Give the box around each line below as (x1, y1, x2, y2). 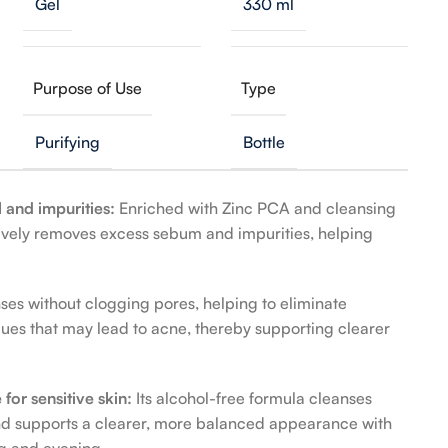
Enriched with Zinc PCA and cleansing (119, 197, 396, 218)
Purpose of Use (33, 77, 143, 98)
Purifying (35, 131, 101, 152)
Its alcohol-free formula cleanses (136, 387, 372, 408)
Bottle (242, 131, 285, 152)
